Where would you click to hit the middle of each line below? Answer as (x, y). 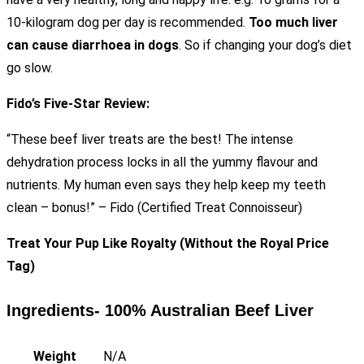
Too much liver (293, 23)
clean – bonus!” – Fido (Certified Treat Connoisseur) (154, 208)
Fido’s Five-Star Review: (78, 104)
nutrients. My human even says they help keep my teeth (166, 185)
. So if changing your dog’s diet (265, 45)
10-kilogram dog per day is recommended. (128, 23)
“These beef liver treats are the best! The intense (150, 140)
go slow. (30, 68)
